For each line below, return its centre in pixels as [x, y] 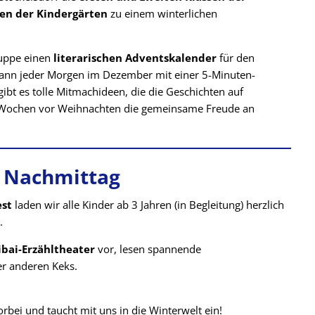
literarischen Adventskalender [135, 58]
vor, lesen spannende [148, 249]
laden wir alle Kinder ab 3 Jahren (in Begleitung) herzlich [148, 204]
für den [236, 58]
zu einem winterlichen [162, 13]
